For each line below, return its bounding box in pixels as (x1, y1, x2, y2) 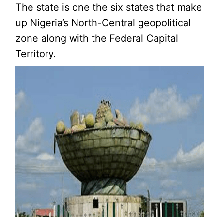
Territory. (15, 47, 57, 60)
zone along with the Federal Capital (15, 32, 179, 44)
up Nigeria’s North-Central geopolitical (15, 16, 191, 29)
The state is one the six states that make (15, 1, 202, 13)
